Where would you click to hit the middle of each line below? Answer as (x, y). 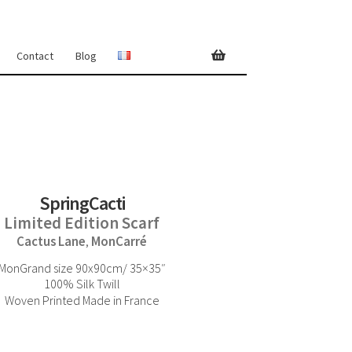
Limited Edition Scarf (82, 222)
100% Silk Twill (82, 284)
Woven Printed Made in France (82, 300)
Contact (35, 55)
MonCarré (119, 241)
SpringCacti (82, 203)
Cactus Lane (51, 241)
